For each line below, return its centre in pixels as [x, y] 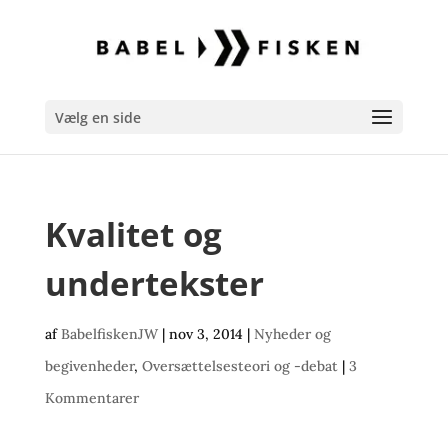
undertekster [154, 283]
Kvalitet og [133, 234]
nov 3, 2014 [205, 334]
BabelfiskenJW [109, 334]
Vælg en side [97, 117]
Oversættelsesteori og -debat [239, 366]
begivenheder [89, 366]
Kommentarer [91, 398]
